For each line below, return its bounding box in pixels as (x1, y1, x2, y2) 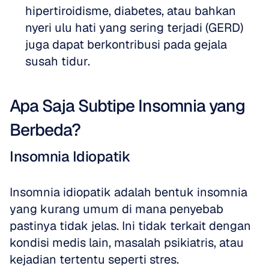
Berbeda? (10, 119, 80, 141)
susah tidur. (25, 53, 90, 69)
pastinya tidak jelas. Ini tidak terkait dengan (10, 218, 251, 234)
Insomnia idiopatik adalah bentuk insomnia (10, 184, 247, 200)
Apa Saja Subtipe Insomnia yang (10, 95, 245, 116)
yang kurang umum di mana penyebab (10, 201, 223, 217)
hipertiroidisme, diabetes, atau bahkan (25, 3, 236, 19)
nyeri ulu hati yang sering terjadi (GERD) (25, 20, 243, 35)
